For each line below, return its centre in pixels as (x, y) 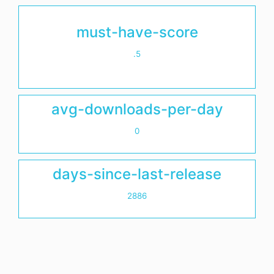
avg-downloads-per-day (137, 109)
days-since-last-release (137, 174)
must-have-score (137, 32)
